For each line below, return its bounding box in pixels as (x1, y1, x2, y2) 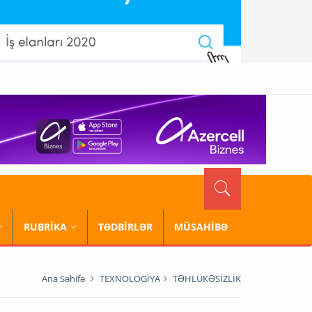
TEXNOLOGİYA (100, 272, 160, 285)
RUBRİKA (24, 220, 67, 233)
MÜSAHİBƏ (174, 220, 228, 233)
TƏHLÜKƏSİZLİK (173, 272, 241, 285)
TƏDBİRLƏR (98, 220, 153, 233)
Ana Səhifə (42, 272, 85, 285)
